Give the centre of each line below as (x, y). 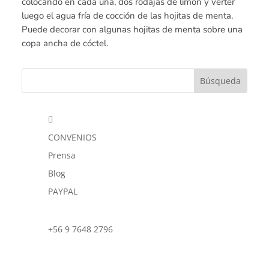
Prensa (62, 155)
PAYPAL (63, 191)
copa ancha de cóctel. (65, 43)
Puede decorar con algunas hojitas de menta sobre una (132, 29)
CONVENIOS (73, 137)
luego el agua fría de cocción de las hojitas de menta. (128, 16)
